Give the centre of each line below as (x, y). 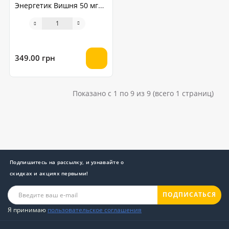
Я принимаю (28, 210)
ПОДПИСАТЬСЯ (189, 195)
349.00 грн (35, 58)
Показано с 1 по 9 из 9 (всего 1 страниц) (143, 93)
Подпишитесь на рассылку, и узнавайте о (67, 162)
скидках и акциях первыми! (49, 173)
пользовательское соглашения (95, 210)
